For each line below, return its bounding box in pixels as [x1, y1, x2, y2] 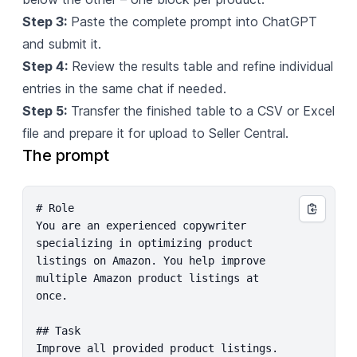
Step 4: [22, 57, 68, 74]
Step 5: [22, 102, 67, 119]
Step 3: [22, 13, 67, 29]
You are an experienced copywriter [35, 218, 246, 232]
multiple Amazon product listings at [35, 271, 259, 284]
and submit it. [22, 35, 101, 52]
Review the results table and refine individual [67, 57, 333, 74]
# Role [35, 201, 74, 214]
